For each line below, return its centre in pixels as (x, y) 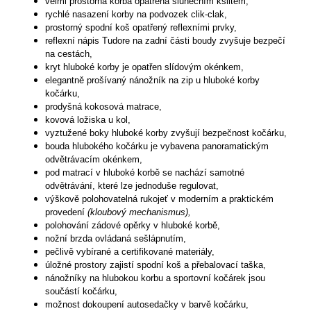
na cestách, (69, 54)
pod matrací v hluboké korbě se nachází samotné (145, 173)
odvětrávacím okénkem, (94, 160)
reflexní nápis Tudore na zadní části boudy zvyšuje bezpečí (165, 41)
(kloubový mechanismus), (139, 212)
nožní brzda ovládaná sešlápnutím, (116, 239)
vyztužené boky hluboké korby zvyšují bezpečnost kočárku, (166, 133)
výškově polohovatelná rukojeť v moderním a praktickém (159, 199)
